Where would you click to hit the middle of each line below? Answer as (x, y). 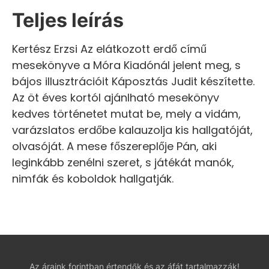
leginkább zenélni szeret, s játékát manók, (123, 162)
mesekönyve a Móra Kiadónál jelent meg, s (126, 65)
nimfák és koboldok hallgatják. (93, 178)
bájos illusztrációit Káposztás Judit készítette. (133, 81)
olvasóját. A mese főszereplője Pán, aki (114, 146)
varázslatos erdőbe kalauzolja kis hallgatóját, (132, 130)
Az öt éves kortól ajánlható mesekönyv (116, 97)
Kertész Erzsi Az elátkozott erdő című (109, 49)
